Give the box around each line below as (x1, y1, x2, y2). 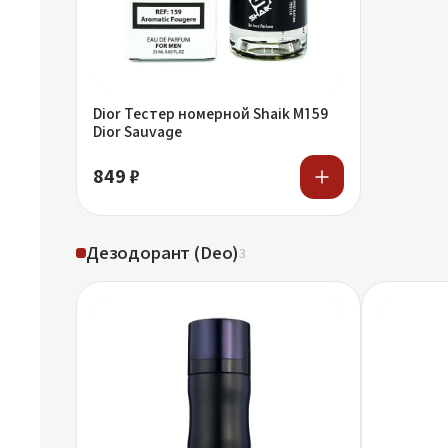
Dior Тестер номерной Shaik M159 (93, 104, 328, 122)
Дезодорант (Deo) (86, 242, 240, 263)
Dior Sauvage (93, 122, 182, 140)
